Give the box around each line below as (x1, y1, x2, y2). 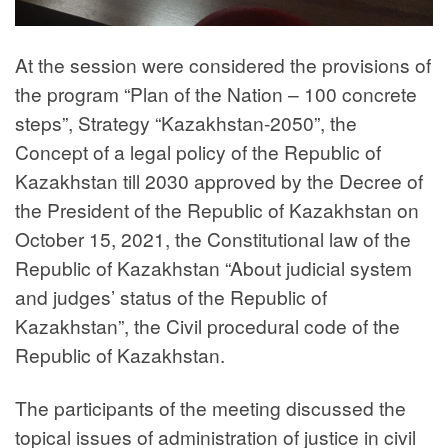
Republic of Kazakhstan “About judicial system (15, 254, 412, 282)
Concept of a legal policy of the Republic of (15, 138, 381, 166)
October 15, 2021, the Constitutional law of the (15, 225, 411, 253)
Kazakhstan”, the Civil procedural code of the (15, 312, 400, 340)
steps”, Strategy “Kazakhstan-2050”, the (15, 109, 357, 137)
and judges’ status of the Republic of (15, 283, 327, 311)
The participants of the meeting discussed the (15, 394, 406, 422)
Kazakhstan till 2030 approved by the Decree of (15, 167, 423, 195)
